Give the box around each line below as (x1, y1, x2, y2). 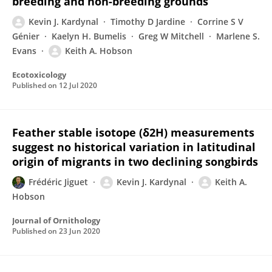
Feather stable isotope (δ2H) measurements (12, 125, 254, 140)
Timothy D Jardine (110, 16, 185, 27)
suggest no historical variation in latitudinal (12, 140, 256, 154)
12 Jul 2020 (59, 80, 97, 90)
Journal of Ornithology (12, 215, 100, 226)
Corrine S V (197, 16, 243, 27)
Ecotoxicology (12, 69, 66, 80)
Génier (12, 30, 39, 42)
